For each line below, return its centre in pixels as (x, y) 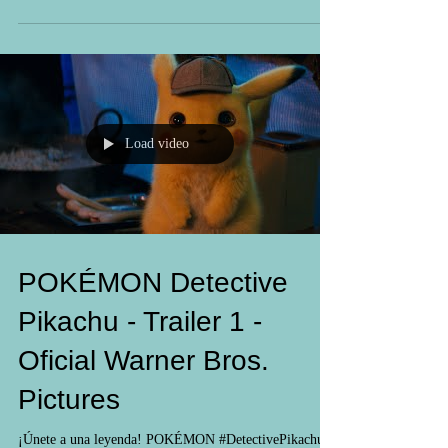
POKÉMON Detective (153, 318)
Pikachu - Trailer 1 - (140, 357)
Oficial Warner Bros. (143, 396)
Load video (157, 179)
